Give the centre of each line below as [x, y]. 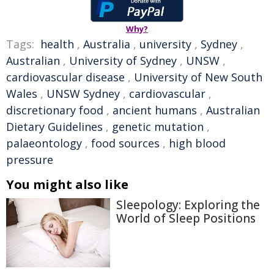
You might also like [67, 184]
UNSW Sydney [83, 94]
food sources [125, 143]
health [57, 44]
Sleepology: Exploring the [188, 205]
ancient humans [155, 110]
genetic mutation [158, 127]
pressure [30, 160]
